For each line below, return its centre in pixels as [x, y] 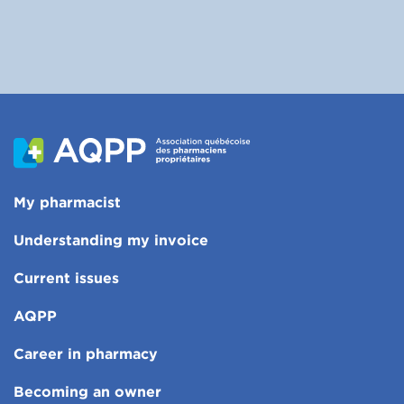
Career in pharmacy [86, 353]
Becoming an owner [87, 391]
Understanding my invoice [111, 240]
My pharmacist [67, 202]
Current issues [66, 278]
